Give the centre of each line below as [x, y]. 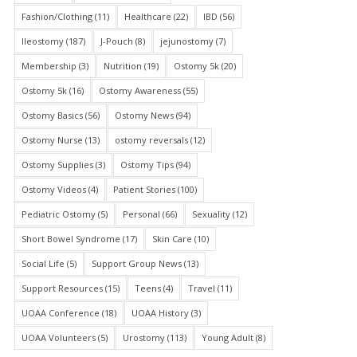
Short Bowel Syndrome [71, 239]
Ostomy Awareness [139, 90]
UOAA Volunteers [58, 337]
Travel [201, 288]
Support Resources [62, 288]
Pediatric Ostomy [58, 214]
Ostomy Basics [52, 115]
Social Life [43, 263]
